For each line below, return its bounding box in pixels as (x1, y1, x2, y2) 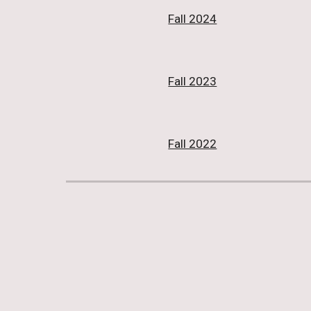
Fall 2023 (168, 74, 217, 88)
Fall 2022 (168, 137, 217, 151)
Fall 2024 (168, 12, 217, 26)
